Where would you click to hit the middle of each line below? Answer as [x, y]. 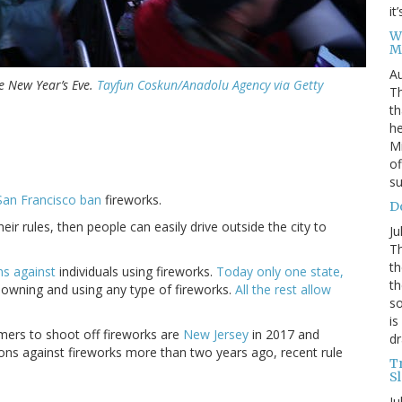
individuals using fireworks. [136, 272]
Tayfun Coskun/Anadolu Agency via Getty [210, 85]
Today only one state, [280, 272]
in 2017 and [284, 335]
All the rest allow [283, 290]
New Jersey [216, 335]
